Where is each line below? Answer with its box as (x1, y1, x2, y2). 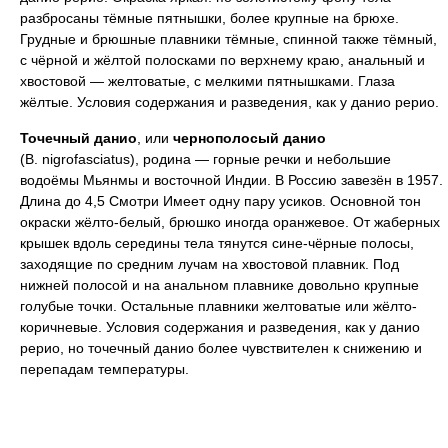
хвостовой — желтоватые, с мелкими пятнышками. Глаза (20, 73, 395, 90)
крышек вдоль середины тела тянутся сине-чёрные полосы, (20, 235, 414, 252)
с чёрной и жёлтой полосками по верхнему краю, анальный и (20, 52, 425, 69)
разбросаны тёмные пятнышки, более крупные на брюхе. (20, 10, 399, 27)
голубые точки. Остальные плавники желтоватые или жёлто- (20, 298, 417, 315)
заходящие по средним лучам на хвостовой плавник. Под (20, 256, 399, 273)
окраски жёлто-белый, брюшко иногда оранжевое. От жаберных (20, 214, 440, 231)
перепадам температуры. (20, 361, 189, 378)
